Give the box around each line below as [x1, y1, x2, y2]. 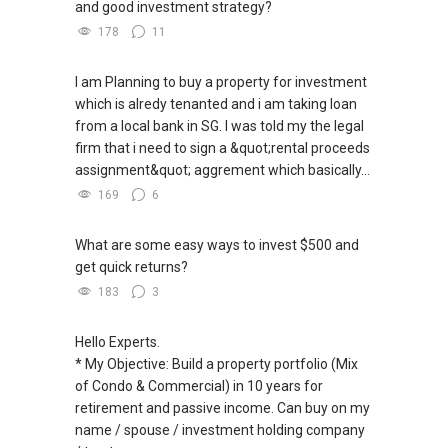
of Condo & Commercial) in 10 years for [75, 378, 323, 395]
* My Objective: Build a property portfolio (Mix [75, 356, 358, 373]
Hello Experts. [75, 334, 160, 351]
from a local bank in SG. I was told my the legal [75, 118, 364, 135]
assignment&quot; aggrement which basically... [75, 162, 370, 179]
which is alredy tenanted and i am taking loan [75, 96, 357, 113]
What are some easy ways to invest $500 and [75, 237, 359, 254]
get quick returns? [75, 259, 188, 276]
